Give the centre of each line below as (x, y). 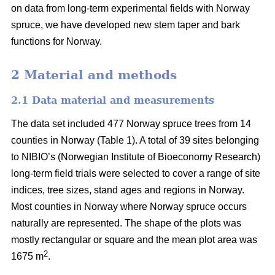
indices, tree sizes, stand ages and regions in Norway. (128, 190)
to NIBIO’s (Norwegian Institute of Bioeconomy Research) (136, 157)
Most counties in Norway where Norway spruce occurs (129, 206)
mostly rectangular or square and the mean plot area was (134, 239)
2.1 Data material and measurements (113, 100)
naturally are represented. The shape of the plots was (126, 223)
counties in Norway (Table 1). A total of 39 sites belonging (135, 140)
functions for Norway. (56, 42)
